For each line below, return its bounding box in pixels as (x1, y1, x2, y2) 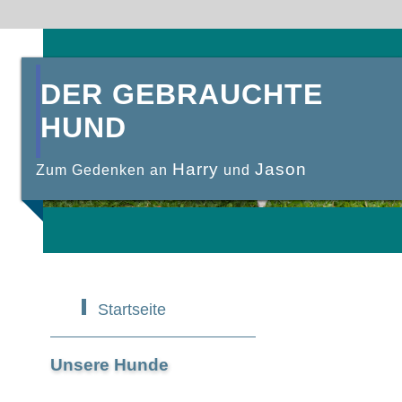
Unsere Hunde (50, 355, 169, 375)
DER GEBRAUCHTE (40, 78, 323, 110)
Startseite (97, 300, 166, 319)
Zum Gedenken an (36, 162, 172, 178)
